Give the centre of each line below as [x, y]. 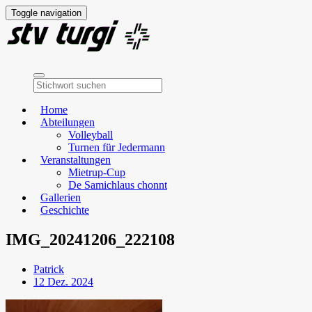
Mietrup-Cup [97, 172]
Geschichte [65, 210]
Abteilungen [68, 122]
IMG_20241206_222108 [90, 239]
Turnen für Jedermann [117, 147]
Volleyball [91, 135]
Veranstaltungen [76, 160]
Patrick [49, 269]
